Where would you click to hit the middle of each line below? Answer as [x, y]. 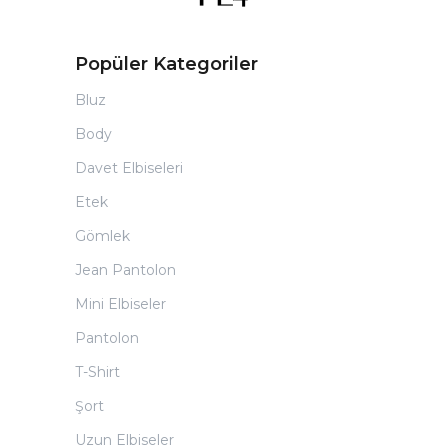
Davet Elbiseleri [129, 168]
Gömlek [102, 236]
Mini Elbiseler [120, 304]
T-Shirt [97, 372]
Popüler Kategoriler [166, 64]
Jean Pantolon [125, 270]
